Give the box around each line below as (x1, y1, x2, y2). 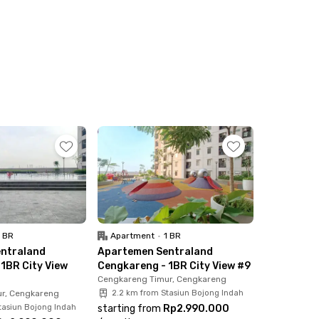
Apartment (110, 230, 155, 241)
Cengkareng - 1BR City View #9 (97, 259, 251, 272)
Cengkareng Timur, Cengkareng (97, 273, 226, 284)
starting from (97, 302, 161, 315)
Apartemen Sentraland (97, 245, 213, 258)
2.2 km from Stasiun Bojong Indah (111, 288, 244, 298)
